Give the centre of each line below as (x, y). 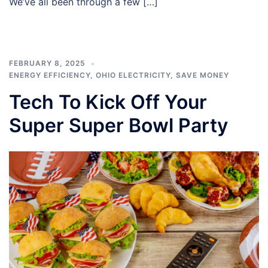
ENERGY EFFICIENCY (50, 75)
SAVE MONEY (202, 75)
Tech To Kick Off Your (108, 102)
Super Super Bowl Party (118, 125)
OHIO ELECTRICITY (133, 75)
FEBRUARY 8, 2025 (47, 63)
